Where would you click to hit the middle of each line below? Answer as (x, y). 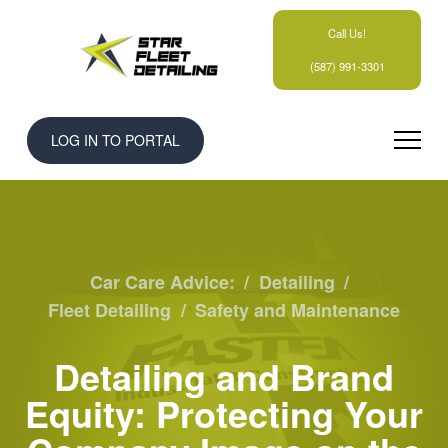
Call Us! (347, 32)
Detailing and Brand (224, 375)
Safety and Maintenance (297, 309)
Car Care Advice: (163, 281)
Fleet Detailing (110, 309)
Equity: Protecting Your (224, 412)
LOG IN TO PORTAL (115, 139)
